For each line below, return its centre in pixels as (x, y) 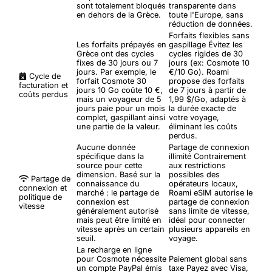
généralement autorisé (117, 211)
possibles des (194, 174)
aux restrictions (197, 165)
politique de (40, 197)
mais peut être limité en (119, 220)
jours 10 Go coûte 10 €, (120, 90)
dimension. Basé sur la (118, 174)
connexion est (103, 202)
